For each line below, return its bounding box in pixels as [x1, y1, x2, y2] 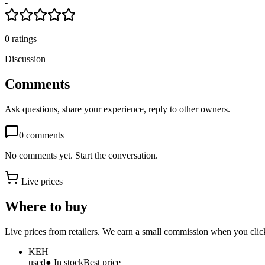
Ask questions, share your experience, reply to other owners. [5, 104, 230, 115]
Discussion [5, 54, 46, 64]
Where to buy [5, 199, 88, 215]
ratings [12, 34, 37, 44]
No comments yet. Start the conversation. [5, 150, 158, 161]
